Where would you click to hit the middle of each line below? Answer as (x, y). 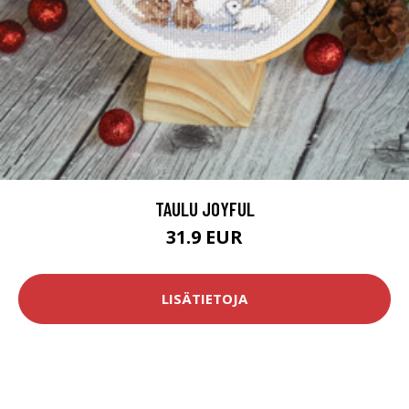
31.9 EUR (204, 236)
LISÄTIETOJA (204, 299)
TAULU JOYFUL (204, 208)
